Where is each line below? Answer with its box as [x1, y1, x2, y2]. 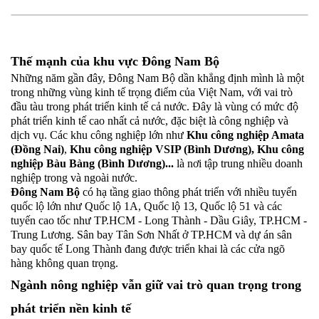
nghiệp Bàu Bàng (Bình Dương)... [11, 157, 174, 170]
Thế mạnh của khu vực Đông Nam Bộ [11, 54, 219, 69]
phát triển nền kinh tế [11, 301, 131, 316]
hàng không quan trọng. [11, 257, 118, 270]
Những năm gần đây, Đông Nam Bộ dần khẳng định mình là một [11, 72, 304, 85]
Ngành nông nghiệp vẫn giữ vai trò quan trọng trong [11, 278, 301, 293]
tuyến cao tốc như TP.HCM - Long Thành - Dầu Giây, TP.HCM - [11, 214, 307, 227]
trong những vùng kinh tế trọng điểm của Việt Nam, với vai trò [11, 86, 293, 99]
